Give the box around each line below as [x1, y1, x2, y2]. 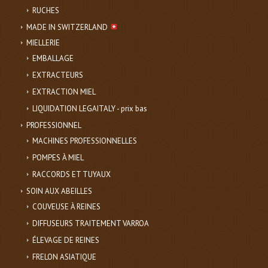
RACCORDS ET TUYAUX [32, 169, 111, 180]
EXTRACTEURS [32, 70, 83, 81]
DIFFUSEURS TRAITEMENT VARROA [32, 218, 149, 229]
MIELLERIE [26, 38, 60, 48]
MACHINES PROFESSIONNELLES [32, 136, 137, 147]
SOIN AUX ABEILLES [26, 186, 92, 197]
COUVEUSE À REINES [32, 202, 100, 212]
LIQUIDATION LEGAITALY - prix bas [32, 103, 147, 114]
